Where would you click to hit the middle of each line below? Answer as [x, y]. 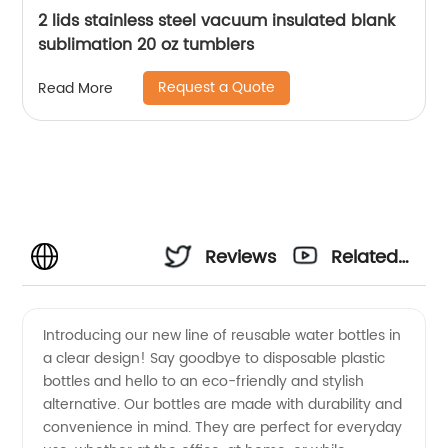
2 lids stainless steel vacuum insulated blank [217, 21]
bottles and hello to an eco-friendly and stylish [204, 381]
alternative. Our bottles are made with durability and [223, 404]
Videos [361, 311]
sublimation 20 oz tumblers [146, 45]
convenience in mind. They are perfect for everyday [223, 427]
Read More [76, 88]
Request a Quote [217, 87]
